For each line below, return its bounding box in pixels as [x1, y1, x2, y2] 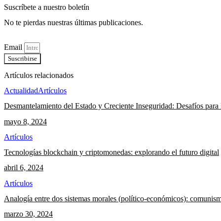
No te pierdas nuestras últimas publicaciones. [4, 18, 143, 27]
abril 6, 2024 [4, 163, 43, 172]
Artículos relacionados [4, 71, 74, 79]
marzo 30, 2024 [4, 210, 53, 219]
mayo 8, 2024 [4, 117, 47, 126]
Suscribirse [8, 55, 37, 63]
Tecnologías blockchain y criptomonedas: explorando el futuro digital [4, 148, 219, 157]
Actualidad [4, 86, 38, 95]
